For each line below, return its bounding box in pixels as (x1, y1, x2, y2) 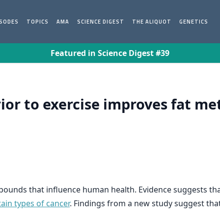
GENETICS (179, 18, 209, 26)
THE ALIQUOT (132, 18, 172, 26)
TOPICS (27, 18, 49, 26)
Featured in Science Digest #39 (51, 48, 169, 58)
